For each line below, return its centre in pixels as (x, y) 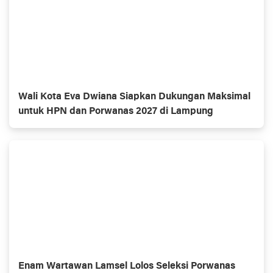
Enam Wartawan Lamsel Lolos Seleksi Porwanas (127, 266)
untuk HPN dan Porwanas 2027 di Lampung (116, 112)
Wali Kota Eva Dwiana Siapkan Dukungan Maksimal (134, 97)
